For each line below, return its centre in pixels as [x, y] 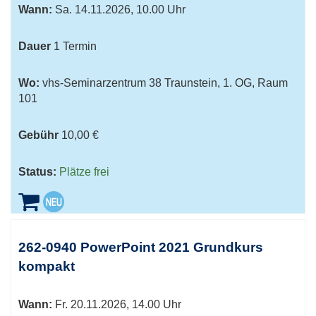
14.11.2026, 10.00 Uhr [129, 10]
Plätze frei [84, 172]
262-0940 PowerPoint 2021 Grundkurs [141, 247]
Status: [37, 172]
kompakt [47, 266]
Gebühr [38, 135]
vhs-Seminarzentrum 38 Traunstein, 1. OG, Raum [164, 83]
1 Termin [75, 46]
